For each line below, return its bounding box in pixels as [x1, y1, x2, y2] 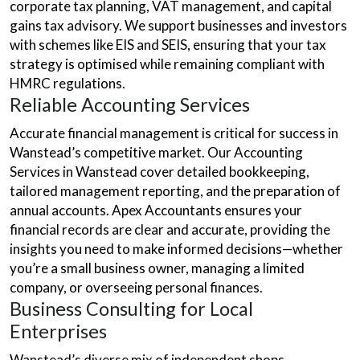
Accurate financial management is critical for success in [10, 125, 338, 141]
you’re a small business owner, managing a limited [10, 260, 305, 276]
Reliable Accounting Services [10, 93, 250, 116]
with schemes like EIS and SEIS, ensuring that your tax [10, 36, 326, 53]
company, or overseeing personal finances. [10, 279, 263, 296]
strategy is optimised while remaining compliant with [10, 55, 325, 72]
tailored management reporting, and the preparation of [10, 182, 341, 199]
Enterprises [10, 320, 107, 342]
